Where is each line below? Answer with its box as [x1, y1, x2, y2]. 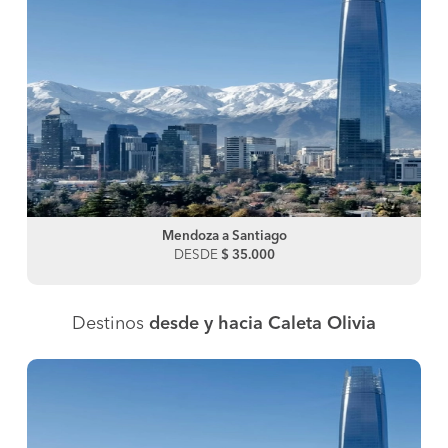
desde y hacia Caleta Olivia [149, 314, 376, 333]
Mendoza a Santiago [161, 229, 287, 243]
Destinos [72, 314, 149, 333]
